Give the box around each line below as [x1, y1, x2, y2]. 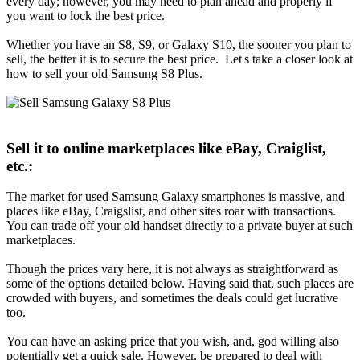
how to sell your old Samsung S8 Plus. [6, 66, 202, 80]
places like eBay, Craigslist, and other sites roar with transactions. [6, 204, 336, 219]
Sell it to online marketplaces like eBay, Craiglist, [6, 139, 326, 157]
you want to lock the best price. [6, 8, 165, 22]
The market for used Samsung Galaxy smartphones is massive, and [6, 190, 345, 204]
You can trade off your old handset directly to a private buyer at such [6, 219, 353, 233]
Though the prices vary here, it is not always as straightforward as [6, 262, 338, 276]
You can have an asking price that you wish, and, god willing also [6, 334, 339, 349]
